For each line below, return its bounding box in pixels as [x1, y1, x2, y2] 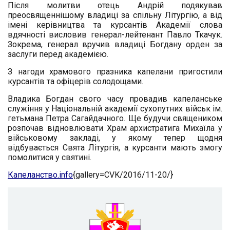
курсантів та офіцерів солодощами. [8, 76, 143, 86]
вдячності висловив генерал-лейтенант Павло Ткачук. [8, 29, 222, 40]
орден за [186, 39, 223, 49]
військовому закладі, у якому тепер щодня [8, 132, 222, 143]
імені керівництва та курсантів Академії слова [8, 20, 222, 30]
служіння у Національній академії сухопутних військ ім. [8, 103, 222, 113]
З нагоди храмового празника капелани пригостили [8, 66, 222, 76]
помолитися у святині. [8, 152, 91, 162]
